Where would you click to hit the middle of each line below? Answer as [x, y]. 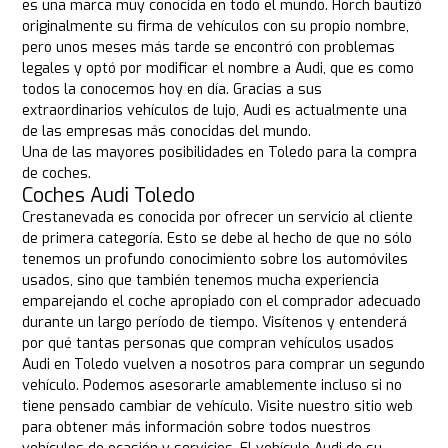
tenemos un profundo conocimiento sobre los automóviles [215, 260]
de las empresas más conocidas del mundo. [167, 132]
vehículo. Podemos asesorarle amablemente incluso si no [212, 386]
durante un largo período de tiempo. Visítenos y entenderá [215, 323]
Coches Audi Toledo [109, 196]
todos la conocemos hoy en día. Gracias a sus [172, 90]
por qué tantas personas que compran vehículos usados [208, 344]
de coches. [57, 174]
